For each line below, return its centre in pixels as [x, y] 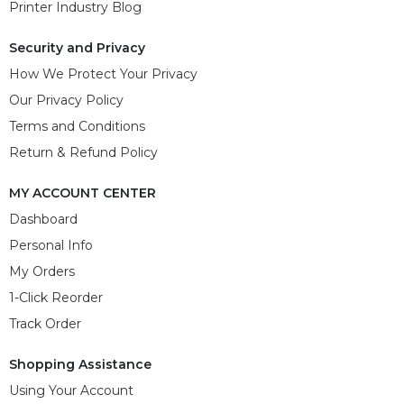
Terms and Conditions [77, 126]
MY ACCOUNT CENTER [83, 193]
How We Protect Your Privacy [103, 73]
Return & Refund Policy [83, 152]
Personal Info [51, 245]
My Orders [42, 271]
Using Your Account [71, 390]
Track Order [45, 323]
